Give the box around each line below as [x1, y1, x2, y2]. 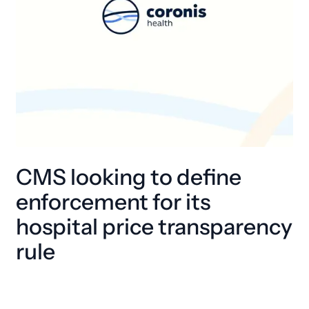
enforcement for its [16, 188, 210, 217]
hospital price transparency [16, 212, 292, 242]
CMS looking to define [16, 163, 241, 192]
